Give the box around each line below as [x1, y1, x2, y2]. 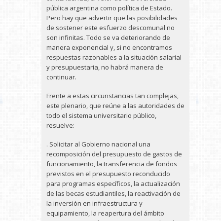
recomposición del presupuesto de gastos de [46, 149, 182, 158]
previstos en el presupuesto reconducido [46, 169, 170, 178]
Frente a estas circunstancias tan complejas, [46, 91, 179, 100]
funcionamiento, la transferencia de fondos [46, 159, 177, 168]
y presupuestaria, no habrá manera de [46, 63, 163, 72]
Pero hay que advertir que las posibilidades [46, 13, 178, 22]
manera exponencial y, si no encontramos [46, 43, 172, 52]
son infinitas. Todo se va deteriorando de [46, 33, 170, 42]
